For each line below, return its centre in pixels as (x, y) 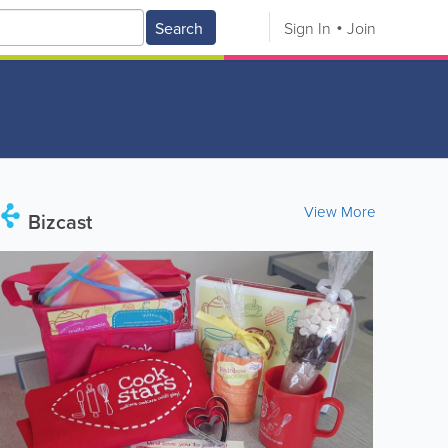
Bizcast (57, 221)
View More (340, 211)
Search (179, 27)
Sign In (307, 28)
